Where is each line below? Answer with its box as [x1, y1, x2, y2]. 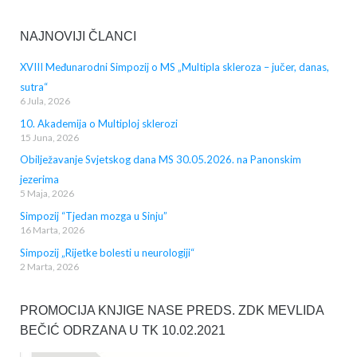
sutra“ [19, 80, 48, 94]
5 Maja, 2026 [19, 187, 74, 200]
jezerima [19, 173, 59, 186]
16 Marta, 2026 [19, 224, 84, 237]
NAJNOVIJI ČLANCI [19, 29, 136, 43]
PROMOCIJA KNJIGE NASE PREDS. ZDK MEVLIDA [19, 304, 324, 318]
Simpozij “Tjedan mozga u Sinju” [19, 210, 167, 223]
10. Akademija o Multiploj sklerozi [19, 116, 178, 130]
